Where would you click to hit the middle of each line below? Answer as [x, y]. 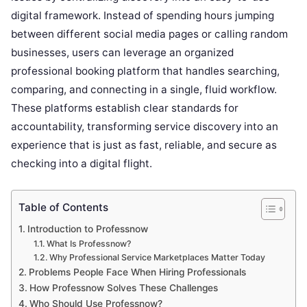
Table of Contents [63, 207]
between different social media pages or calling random [149, 34]
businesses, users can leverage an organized [122, 52]
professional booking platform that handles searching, [145, 71]
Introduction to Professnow [87, 229]
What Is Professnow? [89, 243]
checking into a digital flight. [82, 163]
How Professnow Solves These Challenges [123, 287]
